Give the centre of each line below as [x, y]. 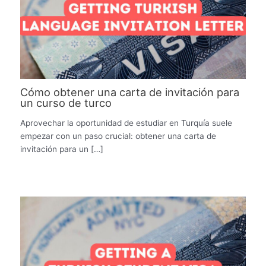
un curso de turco [66, 103]
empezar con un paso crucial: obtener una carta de [118, 136]
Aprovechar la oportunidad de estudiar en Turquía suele [126, 123]
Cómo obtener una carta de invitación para [130, 92]
